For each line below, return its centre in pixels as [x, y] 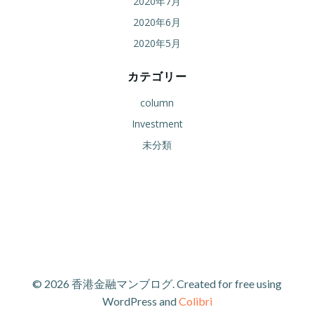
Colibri [195, 301]
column [157, 102]
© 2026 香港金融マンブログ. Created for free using [157, 283]
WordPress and [140, 301]
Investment [157, 123]
